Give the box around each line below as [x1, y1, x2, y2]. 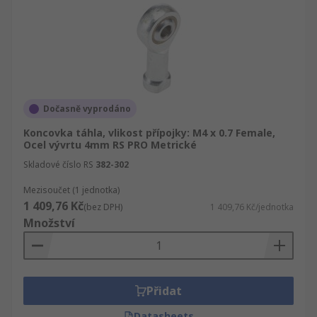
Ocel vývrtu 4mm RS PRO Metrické [23, 138, 197, 151]
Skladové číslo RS [23, 158, 93, 171]
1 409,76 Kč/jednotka [210, 201, 294, 213]
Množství [23, 215, 75, 231]
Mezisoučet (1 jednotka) [23, 184, 120, 196]
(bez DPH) [83, 201, 122, 213]
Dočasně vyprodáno [43, 103, 131, 115]
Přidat [146, 283, 182, 299]
